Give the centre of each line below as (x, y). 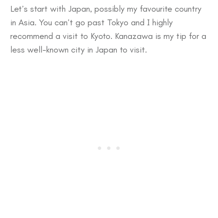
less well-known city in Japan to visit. (79, 49)
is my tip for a (180, 36)
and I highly (151, 22)
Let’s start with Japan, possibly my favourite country (106, 9)
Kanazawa (134, 36)
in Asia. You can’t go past (59, 22)
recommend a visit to (50, 36)
